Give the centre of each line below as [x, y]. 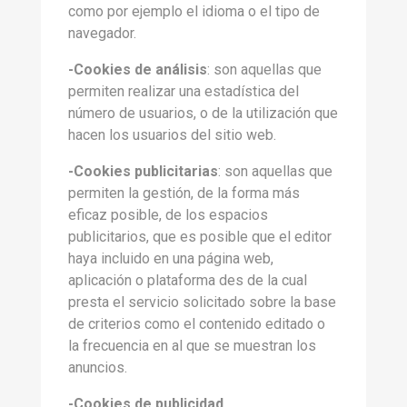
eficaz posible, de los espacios [168, 215]
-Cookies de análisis [138, 69]
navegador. [102, 33]
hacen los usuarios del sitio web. [172, 135]
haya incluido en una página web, [171, 258]
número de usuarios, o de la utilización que [203, 113]
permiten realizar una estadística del [184, 91]
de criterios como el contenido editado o [197, 324]
